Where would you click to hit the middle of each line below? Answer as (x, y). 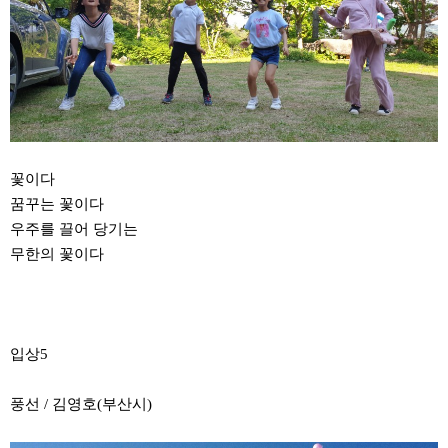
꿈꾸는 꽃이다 (57, 204)
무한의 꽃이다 (57, 254)
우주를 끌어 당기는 (74, 229)
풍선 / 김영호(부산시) (81, 404)
